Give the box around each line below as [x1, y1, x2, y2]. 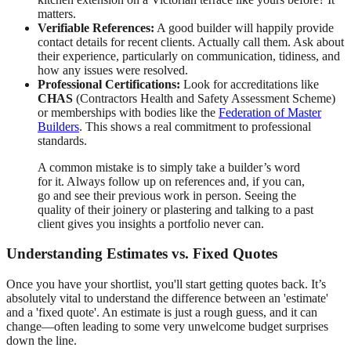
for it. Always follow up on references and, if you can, [38, 174, 305, 188]
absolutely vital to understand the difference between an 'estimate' [6, 291, 328, 305]
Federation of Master [219, 105, 321, 119]
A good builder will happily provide [154, 20, 334, 34]
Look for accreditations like [180, 77, 319, 91]
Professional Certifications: [38, 77, 180, 91]
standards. [38, 133, 87, 147]
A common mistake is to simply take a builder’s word [38, 160, 300, 174]
